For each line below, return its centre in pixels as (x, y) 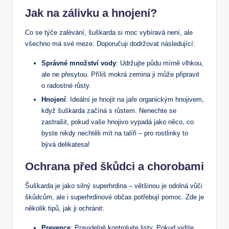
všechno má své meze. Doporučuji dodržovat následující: (110, 43)
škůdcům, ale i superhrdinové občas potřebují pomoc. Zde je (114, 197)
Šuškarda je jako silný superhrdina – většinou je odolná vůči (114, 186)
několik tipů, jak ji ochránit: (65, 208)
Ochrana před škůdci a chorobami (114, 166)
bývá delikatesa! (66, 144)
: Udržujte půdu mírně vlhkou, (160, 63)
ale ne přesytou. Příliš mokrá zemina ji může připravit (120, 74)
